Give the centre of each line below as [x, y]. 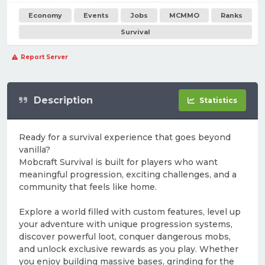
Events [96, 15]
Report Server [44, 57]
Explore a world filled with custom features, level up [130, 212]
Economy [46, 15]
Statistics [218, 100]
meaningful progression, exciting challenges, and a [128, 174]
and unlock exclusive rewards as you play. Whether [129, 249]
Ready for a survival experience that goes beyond [125, 137]
